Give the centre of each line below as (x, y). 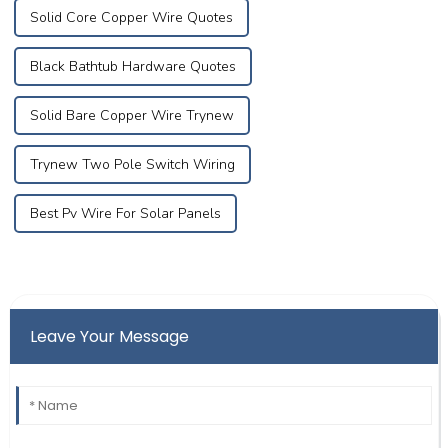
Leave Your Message (109, 336)
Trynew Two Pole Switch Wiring (132, 164)
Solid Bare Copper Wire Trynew (131, 115)
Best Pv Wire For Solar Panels (125, 213)
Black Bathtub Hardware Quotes (132, 66)
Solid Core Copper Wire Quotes (131, 17)
